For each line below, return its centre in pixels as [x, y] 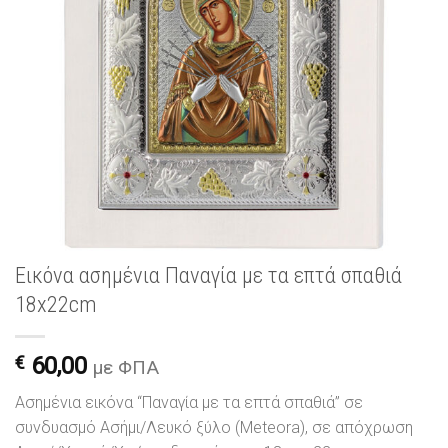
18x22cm [56, 304]
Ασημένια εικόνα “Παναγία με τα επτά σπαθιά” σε [189, 403]
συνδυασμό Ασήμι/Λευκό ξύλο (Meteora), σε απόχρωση [214, 428]
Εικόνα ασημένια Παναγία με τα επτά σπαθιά [208, 275]
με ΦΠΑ [126, 368]
